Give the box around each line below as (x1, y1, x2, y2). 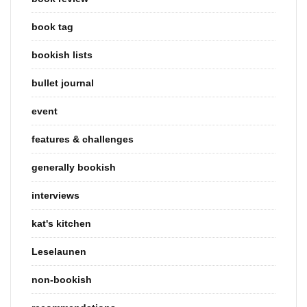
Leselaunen (32, 246, 86, 258)
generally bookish (32, 162, 116, 173)
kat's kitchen (32, 218, 91, 230)
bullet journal (32, 77, 94, 89)
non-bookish (32, 274, 92, 286)
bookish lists (32, 49, 93, 61)
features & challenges (32, 134, 134, 145)
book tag (32, 21, 73, 33)
